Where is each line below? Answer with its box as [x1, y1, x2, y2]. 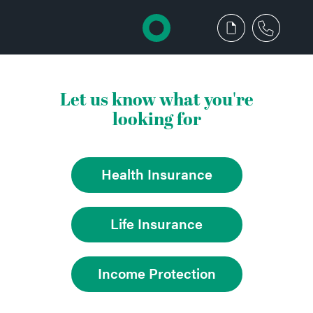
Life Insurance [110, 212, 203, 233]
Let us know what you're [59, 92, 254, 111]
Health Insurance [101, 163, 212, 184]
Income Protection [97, 262, 216, 283]
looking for [112, 111, 201, 131]
